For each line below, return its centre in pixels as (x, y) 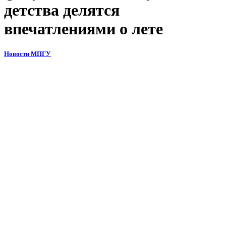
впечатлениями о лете (83, 29)
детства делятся (62, 10)
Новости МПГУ (27, 53)
